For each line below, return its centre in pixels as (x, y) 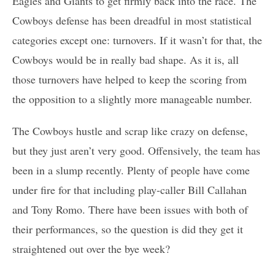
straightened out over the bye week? (91, 248)
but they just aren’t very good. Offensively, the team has (136, 150)
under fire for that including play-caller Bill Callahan (130, 189)
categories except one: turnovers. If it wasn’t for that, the (137, 40)
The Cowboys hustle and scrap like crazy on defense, (130, 130)
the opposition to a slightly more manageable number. (132, 99)
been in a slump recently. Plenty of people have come (131, 170)
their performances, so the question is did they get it (128, 229)
